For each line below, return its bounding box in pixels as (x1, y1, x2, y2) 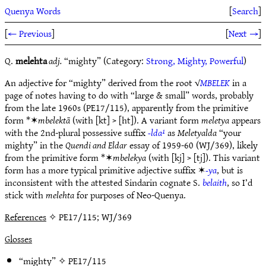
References (5, 208, 46, 225)
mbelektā (38, 112, 70, 128)
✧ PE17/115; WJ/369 (46, 208, 132, 225)
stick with (5, 186, 46, 203)
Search (232, 2, 258, 19)
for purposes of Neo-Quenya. (74, 186, 186, 203)
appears (229, 112, 261, 128)
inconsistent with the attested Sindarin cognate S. (5, 174, 202, 191)
